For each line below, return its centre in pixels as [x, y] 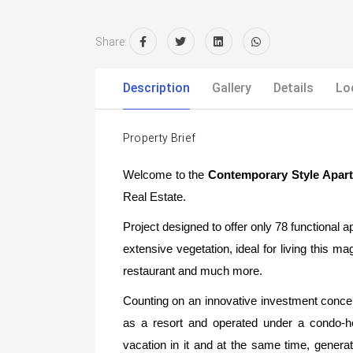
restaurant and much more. [192, 271]
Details [293, 88]
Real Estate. [154, 197]
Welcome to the [165, 175]
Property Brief [159, 138]
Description [156, 88]
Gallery [231, 88]
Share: [111, 42]
